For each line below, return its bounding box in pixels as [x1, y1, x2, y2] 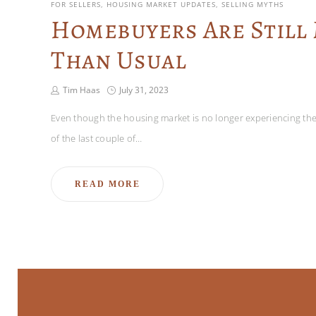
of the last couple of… [51, 131, 142, 145]
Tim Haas [63, 83, 100, 96]
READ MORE [74, 178, 140, 189]
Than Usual [51, 42, 186, 77]
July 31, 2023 [119, 83, 169, 96]
